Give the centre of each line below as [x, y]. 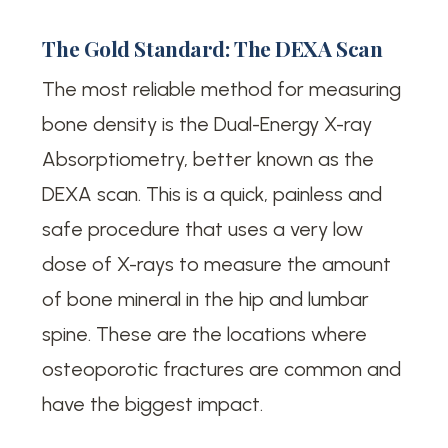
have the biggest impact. [153, 404]
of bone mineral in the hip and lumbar [206, 299]
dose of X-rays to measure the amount [217, 264]
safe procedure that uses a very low [203, 229]
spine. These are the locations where [205, 334]
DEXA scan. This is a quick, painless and [212, 194]
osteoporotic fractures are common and [222, 369]
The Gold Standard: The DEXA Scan [212, 47]
